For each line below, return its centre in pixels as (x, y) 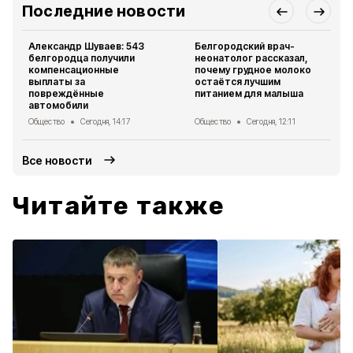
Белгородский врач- (245, 46)
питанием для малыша (249, 93)
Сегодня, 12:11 (271, 121)
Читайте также (119, 206)
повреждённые (67, 93)
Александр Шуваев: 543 (87, 46)
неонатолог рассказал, (252, 58)
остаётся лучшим (238, 82)
